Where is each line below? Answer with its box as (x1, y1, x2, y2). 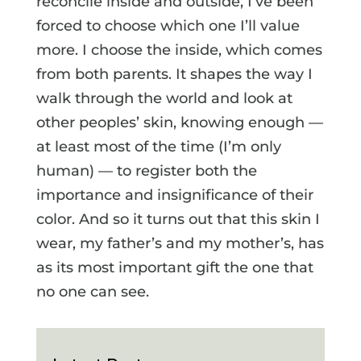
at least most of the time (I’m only (35, 137, 281, 156)
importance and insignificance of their (35, 185, 313, 204)
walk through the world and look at (35, 89, 293, 107)
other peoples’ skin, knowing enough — (35, 113, 323, 131)
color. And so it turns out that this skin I (35, 210, 320, 228)
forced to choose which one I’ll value (35, 16, 300, 35)
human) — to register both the (35, 161, 257, 180)
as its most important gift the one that (35, 258, 313, 276)
